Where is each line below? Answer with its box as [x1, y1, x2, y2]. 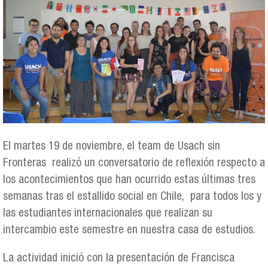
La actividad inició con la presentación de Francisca [3, 253, 234, 265]
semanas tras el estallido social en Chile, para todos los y [3, 191, 261, 203]
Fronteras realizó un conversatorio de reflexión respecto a [3, 157, 265, 169]
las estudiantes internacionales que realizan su [3, 208, 212, 220]
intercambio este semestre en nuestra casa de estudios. [3, 224, 255, 236]
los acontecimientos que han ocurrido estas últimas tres [3, 174, 255, 186]
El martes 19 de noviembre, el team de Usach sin [3, 141, 220, 153]
